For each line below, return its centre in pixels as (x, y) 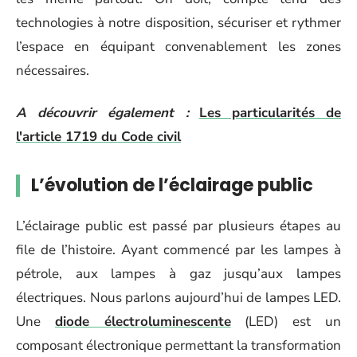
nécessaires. (53, 71)
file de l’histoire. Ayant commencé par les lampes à (178, 250)
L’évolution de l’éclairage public (172, 185)
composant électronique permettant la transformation (178, 345)
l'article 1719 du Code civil (98, 136)
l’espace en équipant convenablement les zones (178, 47)
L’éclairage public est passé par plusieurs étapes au (178, 226)
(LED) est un (286, 322)
